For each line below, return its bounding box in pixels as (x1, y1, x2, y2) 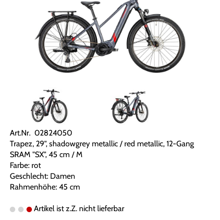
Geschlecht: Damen (10, 171, 75, 181)
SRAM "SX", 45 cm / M (10, 150, 82, 160)
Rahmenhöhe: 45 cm (10, 182, 80, 192)
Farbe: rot (10, 161, 41, 170)
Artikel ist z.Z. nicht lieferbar (32, 204, 124, 214)
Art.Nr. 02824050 (10, 128, 72, 138)
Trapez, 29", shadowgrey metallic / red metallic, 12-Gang (10, 139, 194, 149)
